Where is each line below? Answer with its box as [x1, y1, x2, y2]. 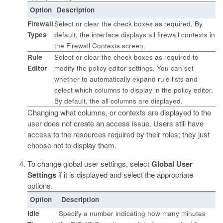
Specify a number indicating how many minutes [59, 209, 206, 218]
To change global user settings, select [27, 158, 151, 169]
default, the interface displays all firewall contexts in [54, 30, 215, 39]
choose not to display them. [27, 140, 116, 150]
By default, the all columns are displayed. [54, 96, 183, 106]
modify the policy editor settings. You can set [54, 63, 194, 73]
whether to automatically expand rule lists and [54, 74, 198, 84]
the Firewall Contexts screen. [54, 41, 145, 50]
